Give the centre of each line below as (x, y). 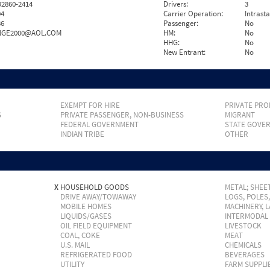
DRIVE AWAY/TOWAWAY (98, 197)
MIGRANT (240, 115)
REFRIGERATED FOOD (96, 255)
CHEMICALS (243, 245)
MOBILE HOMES (86, 206)
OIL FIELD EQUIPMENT (96, 226)
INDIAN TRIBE (82, 134)
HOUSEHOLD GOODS (94, 187)
